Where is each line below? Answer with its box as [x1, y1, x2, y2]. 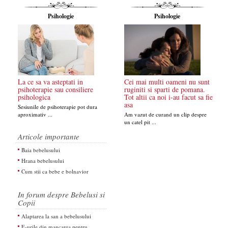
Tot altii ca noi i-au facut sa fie [124, 92, 213, 102]
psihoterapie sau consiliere [18, 84, 93, 95]
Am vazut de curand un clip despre [124, 110, 207, 119]
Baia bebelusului [21, 146, 60, 154]
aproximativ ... [18, 110, 52, 119]
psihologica [18, 92, 50, 102]
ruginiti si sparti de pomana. [124, 84, 205, 95]
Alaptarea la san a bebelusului [21, 212, 91, 220]
